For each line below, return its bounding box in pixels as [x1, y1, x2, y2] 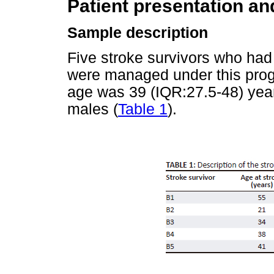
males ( [67, 101, 118, 118]
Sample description [67, 24, 208, 42]
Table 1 [118, 101, 168, 118]
